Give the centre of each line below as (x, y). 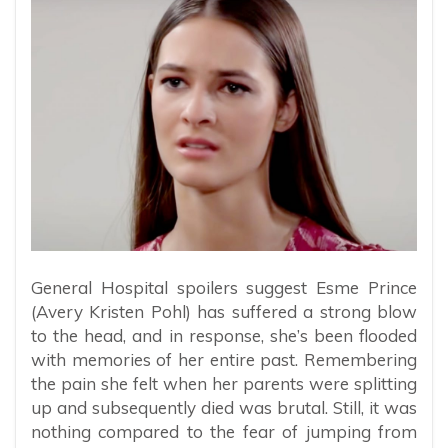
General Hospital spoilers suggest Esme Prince (224, 288)
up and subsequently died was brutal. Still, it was (224, 408)
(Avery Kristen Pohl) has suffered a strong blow (224, 312)
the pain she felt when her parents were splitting (224, 384)
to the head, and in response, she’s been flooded (224, 336)
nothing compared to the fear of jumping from (224, 432)
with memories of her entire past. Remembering (224, 360)
